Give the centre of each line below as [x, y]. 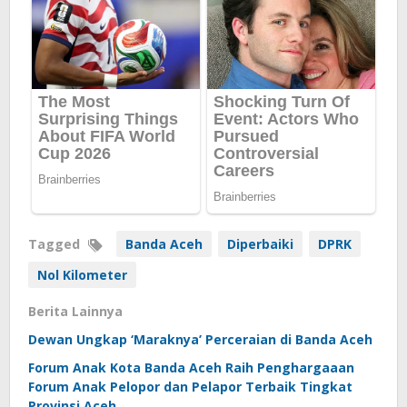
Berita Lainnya [75, 312]
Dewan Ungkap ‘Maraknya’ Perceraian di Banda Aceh [200, 340]
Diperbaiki [260, 244]
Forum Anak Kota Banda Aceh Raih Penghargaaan [191, 368]
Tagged [56, 244]
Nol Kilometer [82, 275]
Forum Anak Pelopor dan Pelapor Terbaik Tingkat [190, 387]
